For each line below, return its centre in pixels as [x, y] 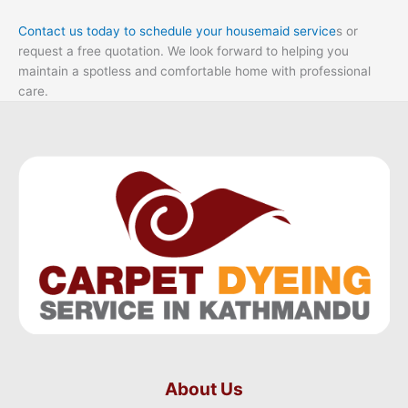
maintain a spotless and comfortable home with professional [194, 71]
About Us [204, 388]
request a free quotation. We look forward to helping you [184, 51]
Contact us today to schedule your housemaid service [177, 31]
